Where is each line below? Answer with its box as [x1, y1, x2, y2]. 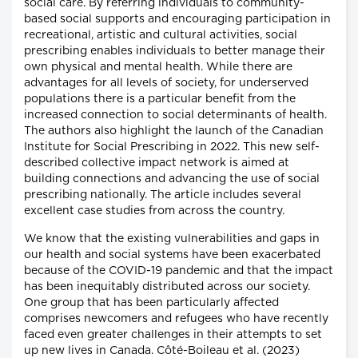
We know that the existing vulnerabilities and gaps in [24, 233, 320, 245]
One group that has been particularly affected [24, 297, 279, 309]
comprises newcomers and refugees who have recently [24, 313, 328, 325]
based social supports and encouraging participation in [24, 14, 331, 26]
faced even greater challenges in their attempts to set [24, 329, 322, 341]
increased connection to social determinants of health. [24, 109, 327, 121]
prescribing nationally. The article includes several [24, 189, 301, 201]
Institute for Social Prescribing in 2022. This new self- [24, 141, 320, 153]
